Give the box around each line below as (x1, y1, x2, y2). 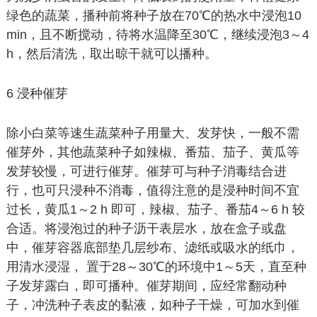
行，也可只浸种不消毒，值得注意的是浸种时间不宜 (6, 183, 299, 197)
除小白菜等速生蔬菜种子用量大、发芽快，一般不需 (6, 126, 299, 140)
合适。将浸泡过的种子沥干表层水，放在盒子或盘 (6, 221, 287, 236)
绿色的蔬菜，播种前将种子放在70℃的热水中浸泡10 (6, 8, 301, 23)
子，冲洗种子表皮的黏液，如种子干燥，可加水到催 (6, 298, 299, 312)
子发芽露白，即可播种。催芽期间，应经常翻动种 (6, 279, 287, 293)
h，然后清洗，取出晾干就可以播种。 (6, 47, 217, 61)
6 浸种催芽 (6, 86, 68, 100)
